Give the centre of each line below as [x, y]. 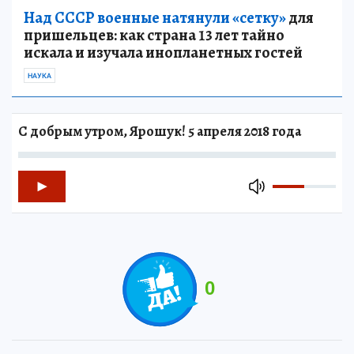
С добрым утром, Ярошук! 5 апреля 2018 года [160, 131]
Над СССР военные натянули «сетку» [155, 17]
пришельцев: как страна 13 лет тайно [154, 35]
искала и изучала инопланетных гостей [163, 52]
